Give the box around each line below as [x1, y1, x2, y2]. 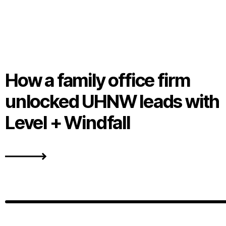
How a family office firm [5, 69, 191, 92]
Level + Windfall [5, 111, 130, 134]
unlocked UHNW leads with [5, 90, 220, 113]
